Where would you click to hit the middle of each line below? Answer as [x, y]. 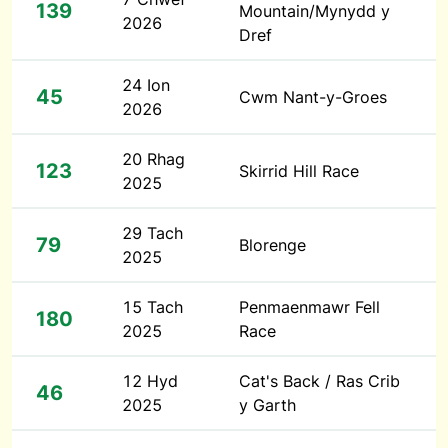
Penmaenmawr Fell [309, 307]
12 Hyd [150, 381]
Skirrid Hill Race [299, 171]
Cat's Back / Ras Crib [319, 381]
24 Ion [146, 85]
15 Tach [152, 307]
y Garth [267, 405]
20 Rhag [153, 159]
